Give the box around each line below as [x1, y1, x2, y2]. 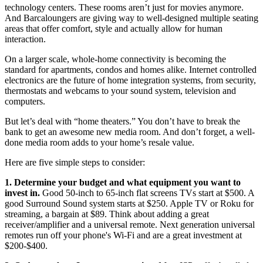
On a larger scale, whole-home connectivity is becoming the [5, 54, 226, 65]
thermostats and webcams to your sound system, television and [5, 86, 236, 96]
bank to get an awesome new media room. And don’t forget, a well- [5, 127, 255, 137]
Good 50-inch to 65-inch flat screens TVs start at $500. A [40, 188, 254, 198]
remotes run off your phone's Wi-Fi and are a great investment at [5, 230, 242, 241]
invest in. [5, 188, 40, 198]
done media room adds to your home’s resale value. [5, 137, 194, 148]
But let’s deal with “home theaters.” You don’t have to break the [5, 116, 240, 127]
